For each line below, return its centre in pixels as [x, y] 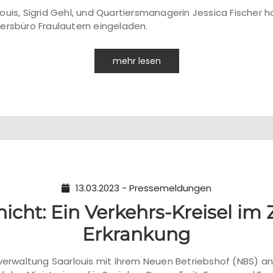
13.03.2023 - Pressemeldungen [144, 188]
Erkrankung [136, 234]
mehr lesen [136, 61]
